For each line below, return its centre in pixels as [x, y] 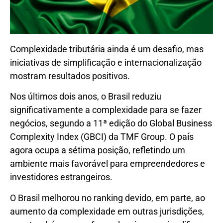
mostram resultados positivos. [70, 76]
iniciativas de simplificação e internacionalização [106, 62]
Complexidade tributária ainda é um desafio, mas [107, 49]
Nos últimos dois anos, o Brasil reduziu [86, 97]
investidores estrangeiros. [61, 177]
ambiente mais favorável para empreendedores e [108, 164]
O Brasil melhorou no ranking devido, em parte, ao [108, 198]
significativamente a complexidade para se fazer [106, 110]
